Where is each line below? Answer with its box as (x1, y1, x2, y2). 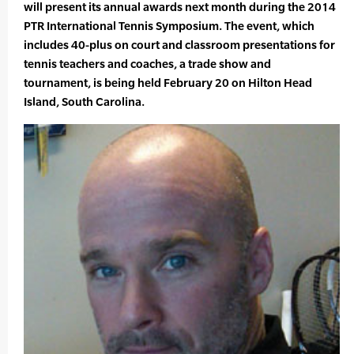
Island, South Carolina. (24, 95, 145, 109)
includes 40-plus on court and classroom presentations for (24, 38, 335, 52)
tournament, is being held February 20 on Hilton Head (24, 76, 312, 90)
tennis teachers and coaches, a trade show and (24, 57, 271, 71)
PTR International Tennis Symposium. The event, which (24, 19, 314, 33)
